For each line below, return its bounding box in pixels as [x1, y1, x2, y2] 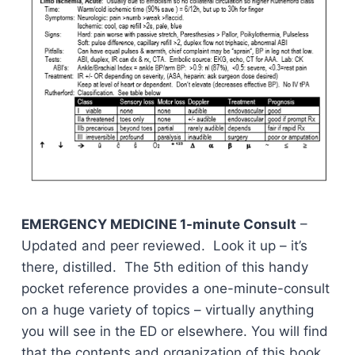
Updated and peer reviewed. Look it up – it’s [21, 237, 307, 254]
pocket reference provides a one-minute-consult [21, 280, 330, 296]
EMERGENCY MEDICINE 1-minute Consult [21, 216, 296, 232]
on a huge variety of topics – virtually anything [21, 301, 314, 318]
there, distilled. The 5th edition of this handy [21, 258, 308, 275]
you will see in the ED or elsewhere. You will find [21, 323, 328, 339]
